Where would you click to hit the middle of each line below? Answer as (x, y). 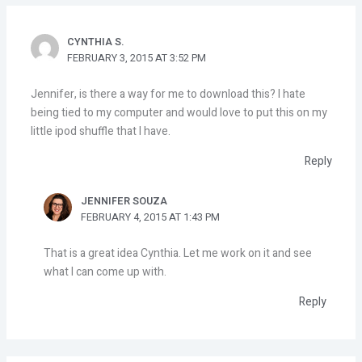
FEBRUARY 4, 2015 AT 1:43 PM (150, 217)
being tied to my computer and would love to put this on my (179, 112)
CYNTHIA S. (96, 42)
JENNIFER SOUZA (124, 201)
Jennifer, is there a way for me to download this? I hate (168, 94)
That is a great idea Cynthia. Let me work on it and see (177, 253)
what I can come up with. (105, 271)
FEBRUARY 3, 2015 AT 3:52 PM (137, 58)
